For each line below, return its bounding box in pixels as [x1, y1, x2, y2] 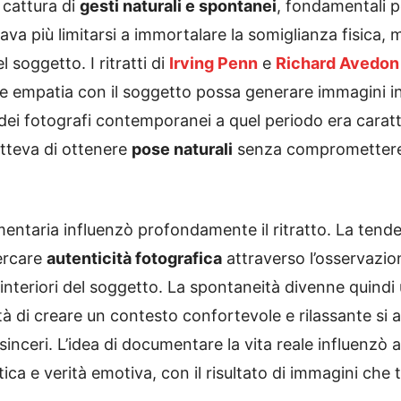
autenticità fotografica [47, 249, 222, 268]
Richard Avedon [276, 54, 399, 73]
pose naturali [132, 140, 233, 158]
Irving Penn [169, 54, 258, 73]
